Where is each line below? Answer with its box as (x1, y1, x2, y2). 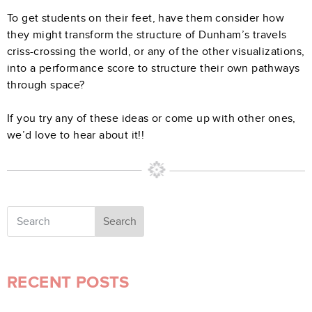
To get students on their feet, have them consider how (7, 10, 285, 25)
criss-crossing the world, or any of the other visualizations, (7, 44, 305, 58)
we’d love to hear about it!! (7, 127, 145, 142)
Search (7, 207, 45, 221)
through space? (7, 77, 85, 92)
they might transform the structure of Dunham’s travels (7, 27, 287, 42)
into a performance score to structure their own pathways (7, 61, 300, 75)
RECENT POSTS (7, 272, 130, 292)
